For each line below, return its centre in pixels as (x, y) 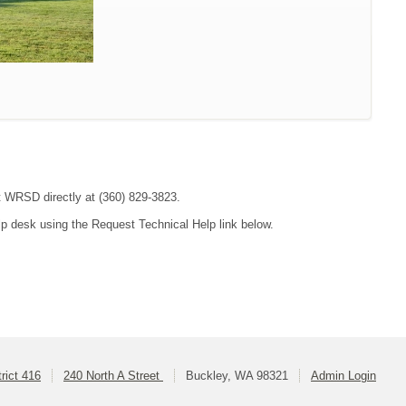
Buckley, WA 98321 (237, 376)
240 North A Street (113, 376)
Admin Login (343, 376)
